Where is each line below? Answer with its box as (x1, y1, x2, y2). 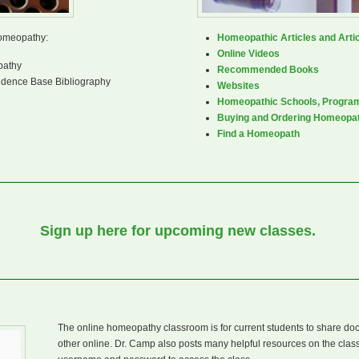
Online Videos (217, 48, 280, 59)
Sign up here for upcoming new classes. (39, 223, 316, 239)
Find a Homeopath (217, 128, 300, 139)
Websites (217, 80, 260, 91)
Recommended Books (217, 64, 319, 75)
